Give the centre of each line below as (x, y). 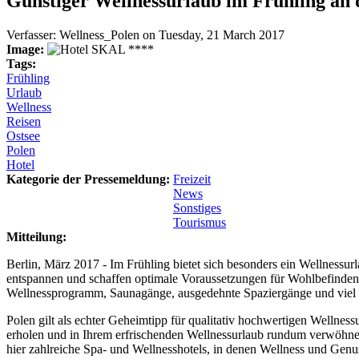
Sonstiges (197, 208)
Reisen (24, 121)
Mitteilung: (38, 236)
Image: (27, 49)
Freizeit (192, 179)
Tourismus (200, 222)
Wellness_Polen (99, 34)
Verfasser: (33, 34)
